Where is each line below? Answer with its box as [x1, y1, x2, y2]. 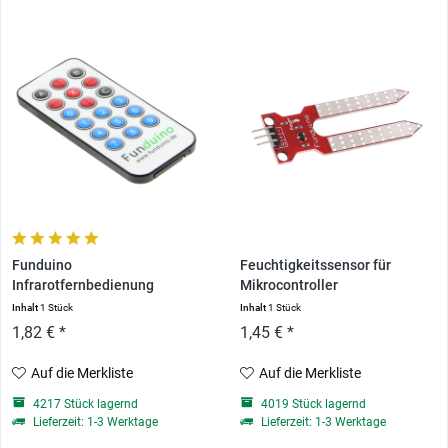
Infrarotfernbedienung [12, 276, 155, 294]
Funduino [12, 256, 73, 274]
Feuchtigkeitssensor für [239, 256, 391, 274]
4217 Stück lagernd [30, 396, 139, 411]
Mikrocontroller [239, 276, 338, 294]
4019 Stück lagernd [257, 396, 366, 411]
